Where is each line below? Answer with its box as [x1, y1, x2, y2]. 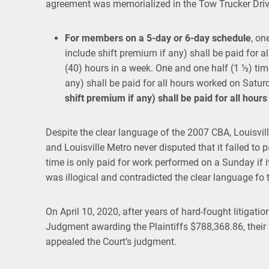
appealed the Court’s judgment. [46, 236, 177, 248]
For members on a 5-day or [65, 32, 183, 44]
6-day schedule [185, 32, 251, 44]
